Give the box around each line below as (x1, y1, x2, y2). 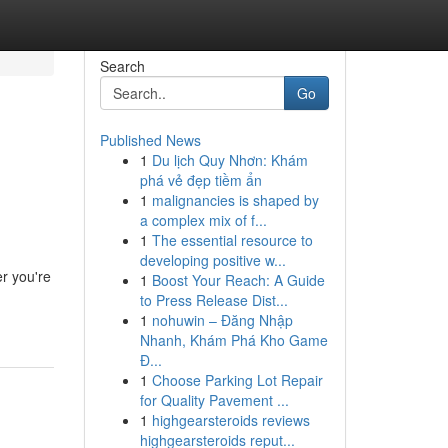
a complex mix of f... (139, 210, 267, 230)
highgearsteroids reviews (151, 410, 310, 430)
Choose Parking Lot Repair (151, 370, 323, 390)
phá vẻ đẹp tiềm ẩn (139, 170, 262, 190)
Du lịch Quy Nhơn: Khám (151, 150, 308, 170)
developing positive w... (139, 250, 286, 270)
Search (99, 56, 145, 76)
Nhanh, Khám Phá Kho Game (139, 330, 328, 350)
